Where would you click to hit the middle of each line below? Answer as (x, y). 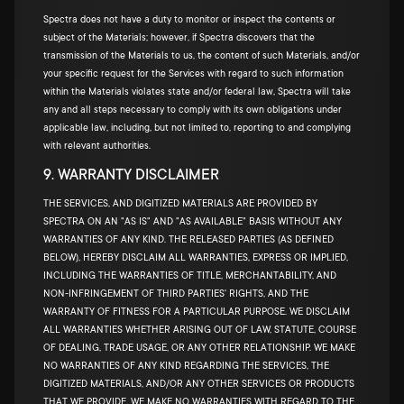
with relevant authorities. (97, 146)
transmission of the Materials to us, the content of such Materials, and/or (202, 56)
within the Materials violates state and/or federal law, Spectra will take (197, 92)
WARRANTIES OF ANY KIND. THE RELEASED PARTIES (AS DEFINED (188, 240)
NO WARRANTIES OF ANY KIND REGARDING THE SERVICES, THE (186, 366)
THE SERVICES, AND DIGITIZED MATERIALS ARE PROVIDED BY (180, 204)
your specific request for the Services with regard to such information (193, 74)
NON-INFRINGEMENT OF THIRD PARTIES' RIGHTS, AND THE (176, 294)
